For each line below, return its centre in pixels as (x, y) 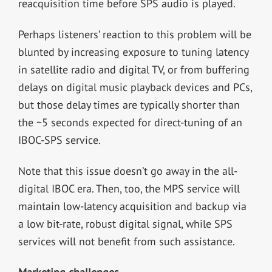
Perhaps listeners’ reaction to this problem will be (134, 35)
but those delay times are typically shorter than (129, 105)
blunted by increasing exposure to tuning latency (133, 52)
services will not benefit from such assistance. (126, 242)
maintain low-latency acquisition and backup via (132, 206)
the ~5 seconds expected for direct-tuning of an (130, 123)
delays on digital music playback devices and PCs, (135, 87)
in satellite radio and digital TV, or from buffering (134, 70)
